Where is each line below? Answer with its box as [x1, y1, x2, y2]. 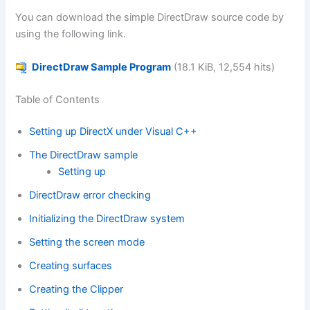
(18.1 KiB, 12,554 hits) [171, 60, 275, 73]
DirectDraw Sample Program [32, 60, 172, 73]
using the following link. [15, 28, 127, 41]
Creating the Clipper [29, 283, 124, 296]
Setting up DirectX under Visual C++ [29, 125, 198, 138]
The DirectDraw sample [29, 149, 138, 162]
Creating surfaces [29, 259, 113, 273]
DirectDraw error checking [29, 189, 152, 202]
